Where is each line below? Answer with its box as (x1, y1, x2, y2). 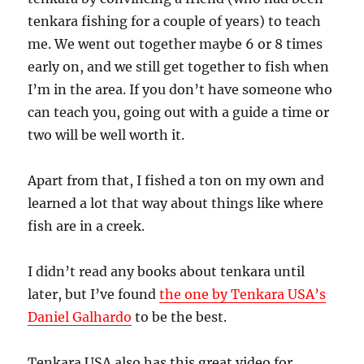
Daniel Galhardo (28, 308, 132, 325)
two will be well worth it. (28, 126, 185, 143)
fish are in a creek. (28, 217, 145, 234)
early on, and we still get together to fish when (28, 58, 330, 75)
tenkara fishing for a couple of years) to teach (28, 12, 322, 29)
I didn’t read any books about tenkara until (28, 262, 305, 279)
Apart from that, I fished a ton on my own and (28, 171, 325, 188)
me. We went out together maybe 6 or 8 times (28, 35, 323, 52)
